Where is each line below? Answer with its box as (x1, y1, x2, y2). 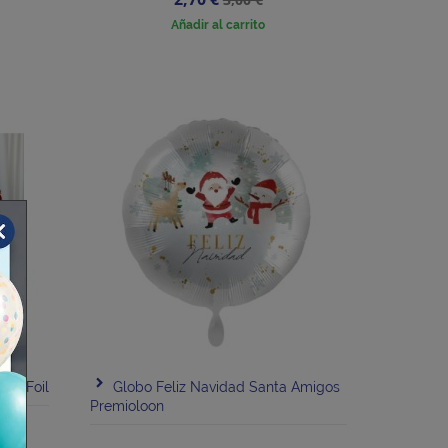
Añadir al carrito (171, 18, 266, 33)
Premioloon (89, 398, 164, 415)
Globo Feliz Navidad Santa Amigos (112, 379, 340, 396)
